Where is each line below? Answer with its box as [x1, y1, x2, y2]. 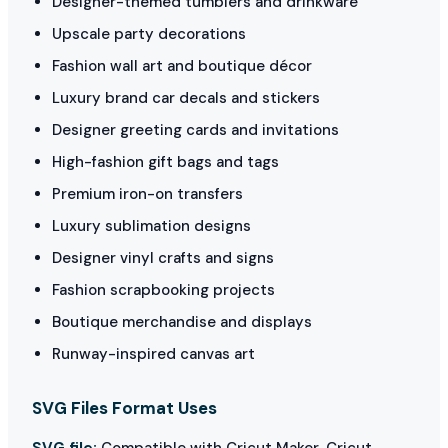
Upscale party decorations [52, 23, 246, 44]
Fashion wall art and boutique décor [52, 55, 312, 76]
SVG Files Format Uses [32, 396, 217, 419]
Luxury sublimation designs [52, 215, 251, 236]
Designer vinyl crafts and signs [52, 247, 274, 268]
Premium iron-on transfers [52, 183, 243, 204]
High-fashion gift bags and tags [52, 151, 279, 172]
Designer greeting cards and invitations [52, 119, 339, 140]
